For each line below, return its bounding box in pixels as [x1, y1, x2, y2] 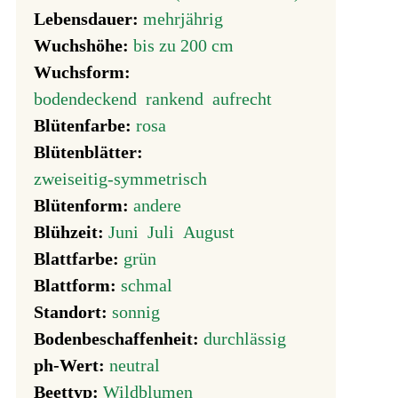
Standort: [34, 302, 112, 322]
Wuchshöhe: [34, 36, 133, 56]
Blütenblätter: [34, 142, 147, 163]
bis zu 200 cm [133, 36, 234, 56]
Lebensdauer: [34, 9, 143, 29]
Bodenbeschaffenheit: [34, 329, 203, 349]
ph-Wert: [34, 355, 109, 376]
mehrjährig [143, 9, 223, 29]
